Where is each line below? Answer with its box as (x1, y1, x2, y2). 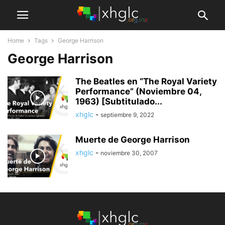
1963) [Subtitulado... (75, 96, 162, 106)
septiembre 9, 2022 (100, 111, 154, 119)
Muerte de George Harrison (75, 135, 190, 145)
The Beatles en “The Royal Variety (75, 76, 217, 86)
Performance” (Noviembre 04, (75, 86, 201, 96)
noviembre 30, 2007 (100, 149, 158, 157)
